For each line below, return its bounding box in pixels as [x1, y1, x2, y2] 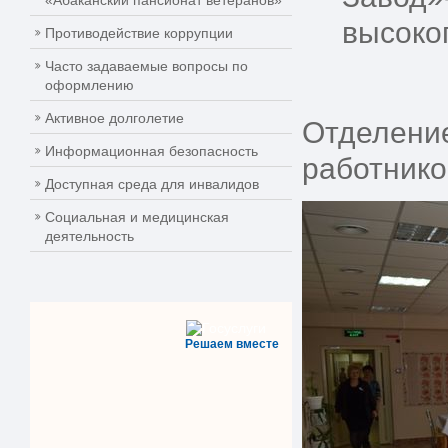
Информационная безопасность [45, 143, 258, 159]
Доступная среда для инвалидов [45, 176, 259, 192]
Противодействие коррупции [45, 25, 233, 41]
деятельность [45, 228, 134, 244]
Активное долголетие [45, 110, 184, 126]
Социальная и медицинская [45, 209, 229, 225]
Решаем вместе [185, 337, 280, 351]
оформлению [45, 77, 134, 93]
